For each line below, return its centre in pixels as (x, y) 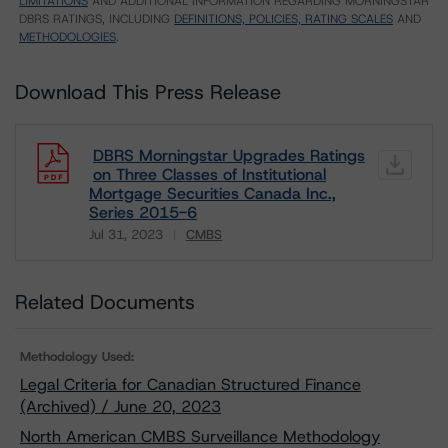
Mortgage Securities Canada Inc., (212, 193)
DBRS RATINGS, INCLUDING (96, 19)
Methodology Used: (77, 356)
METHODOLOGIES (67, 37)
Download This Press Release (148, 92)
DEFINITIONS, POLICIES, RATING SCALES (283, 19)
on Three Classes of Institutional (209, 174)
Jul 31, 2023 (126, 234)
